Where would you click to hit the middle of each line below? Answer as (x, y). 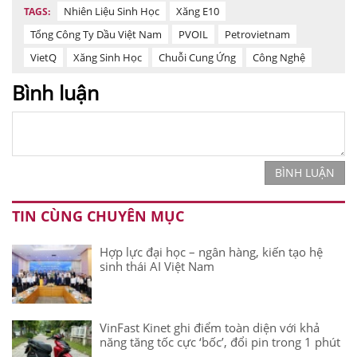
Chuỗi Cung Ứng (197, 57)
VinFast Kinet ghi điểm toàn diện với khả (210, 328)
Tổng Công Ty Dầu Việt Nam (96, 34)
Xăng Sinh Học (108, 57)
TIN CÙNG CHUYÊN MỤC (98, 216)
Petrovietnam (257, 34)
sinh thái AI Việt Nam (157, 267)
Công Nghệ (279, 57)
